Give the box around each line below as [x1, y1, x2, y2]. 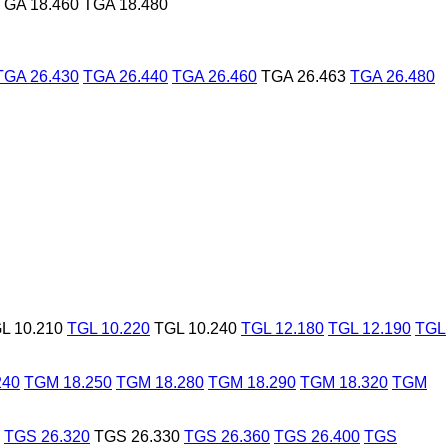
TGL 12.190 [328, 319, 411, 337]
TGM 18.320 [300, 373, 388, 391]
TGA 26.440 [83, 67, 168, 85]
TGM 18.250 [24, 373, 112, 391]
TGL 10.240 [154, 319, 237, 337]
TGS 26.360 [184, 427, 270, 445]
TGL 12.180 [241, 319, 324, 337]
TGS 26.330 [94, 427, 180, 445]
